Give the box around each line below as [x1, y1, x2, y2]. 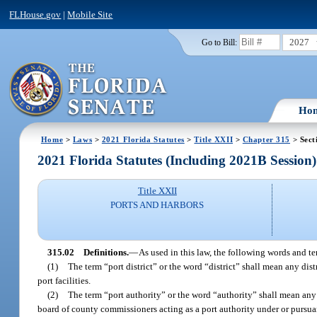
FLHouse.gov [9, 8, 62, 20]
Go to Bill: [201, 38, 237, 47]
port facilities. [38, 275, 91, 286]
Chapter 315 [242, 134, 291, 144]
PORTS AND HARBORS [110, 200, 204, 211]
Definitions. [83, 246, 129, 258]
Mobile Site [67, 8, 113, 20]
